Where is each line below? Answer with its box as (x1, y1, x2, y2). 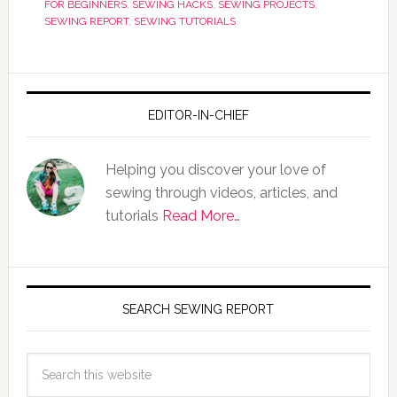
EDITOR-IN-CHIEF (147, 108, 249, 122)
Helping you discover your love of (105, 161, 326, 178)
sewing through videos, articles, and (105, 184, 338, 201)
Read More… (161, 207, 240, 224)
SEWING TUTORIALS (133, 15, 236, 27)
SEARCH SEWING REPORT (122, 302, 275, 316)
